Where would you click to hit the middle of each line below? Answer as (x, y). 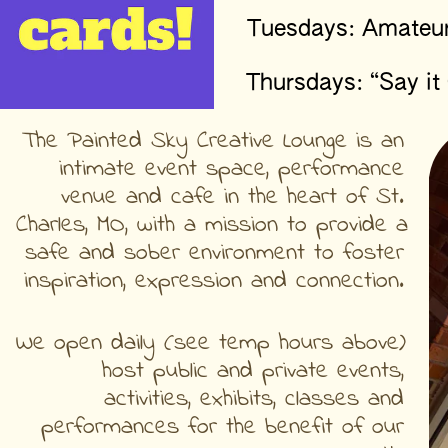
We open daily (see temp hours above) (211, 344)
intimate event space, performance (231, 169)
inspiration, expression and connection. (218, 281)
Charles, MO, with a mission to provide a (212, 225)
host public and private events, (252, 372)
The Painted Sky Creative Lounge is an (212, 141)
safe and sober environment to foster (214, 253)
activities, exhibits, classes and (253, 400)
